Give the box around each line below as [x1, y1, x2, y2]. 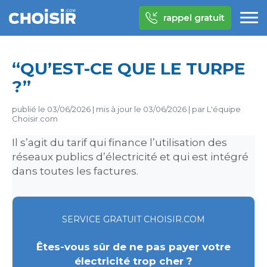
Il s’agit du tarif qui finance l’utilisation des [12, 136, 227, 148]
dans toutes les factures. [12, 165, 138, 177]
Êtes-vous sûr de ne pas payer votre [36, 241, 231, 253]
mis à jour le [94, 104, 143, 114]
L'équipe [207, 104, 241, 114]
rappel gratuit [163, 12, 225, 23]
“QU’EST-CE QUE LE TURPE [12, 58, 245, 79]
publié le [12, 104, 47, 114]
